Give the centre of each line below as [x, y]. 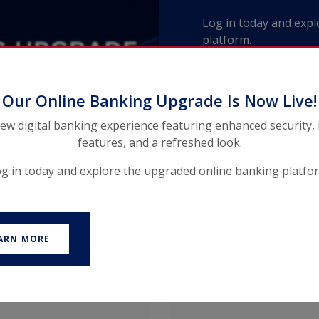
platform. [227, 40]
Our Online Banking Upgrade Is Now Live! [159, 100]
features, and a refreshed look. [159, 142]
